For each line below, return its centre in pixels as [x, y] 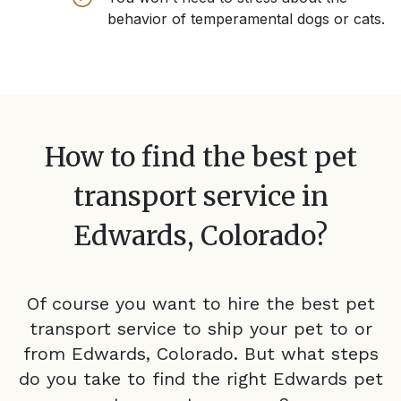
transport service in [200, 196]
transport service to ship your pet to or [200, 329]
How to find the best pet [200, 157]
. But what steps [306, 354]
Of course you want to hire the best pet [200, 304]
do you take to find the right [142, 379]
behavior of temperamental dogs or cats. [246, 19]
